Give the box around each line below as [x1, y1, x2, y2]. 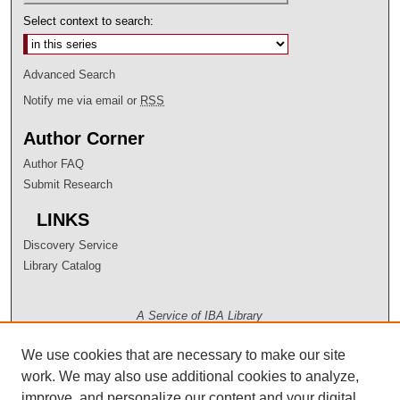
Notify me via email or [23, 93, 141, 107]
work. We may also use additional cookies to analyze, [21, 369, 359, 384]
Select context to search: [23, 13, 154, 28]
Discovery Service [23, 237, 119, 252]
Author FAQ [23, 156, 85, 171]
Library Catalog [23, 258, 102, 272]
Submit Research [23, 177, 113, 191]
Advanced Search [23, 67, 116, 81]
